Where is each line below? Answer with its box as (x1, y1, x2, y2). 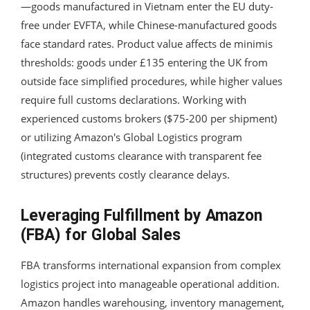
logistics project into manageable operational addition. (21, 276, 280, 291)
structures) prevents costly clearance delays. (21, 167, 230, 181)
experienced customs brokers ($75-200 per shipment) (21, 111, 277, 125)
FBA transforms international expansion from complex (21, 257, 281, 272)
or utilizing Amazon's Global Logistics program (21, 129, 242, 144)
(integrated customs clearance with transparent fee (21, 148, 262, 163)
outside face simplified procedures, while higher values (21, 73, 282, 88)
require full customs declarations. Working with (21, 92, 246, 107)
